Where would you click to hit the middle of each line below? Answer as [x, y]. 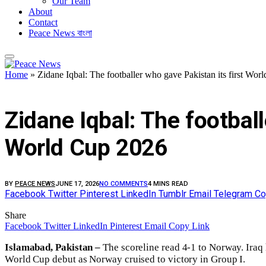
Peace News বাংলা [60, 33]
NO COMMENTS [123, 184]
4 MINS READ [168, 184]
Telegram [233, 194]
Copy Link [189, 226]
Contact [43, 22]
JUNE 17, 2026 [77, 184]
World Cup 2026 [86, 148]
